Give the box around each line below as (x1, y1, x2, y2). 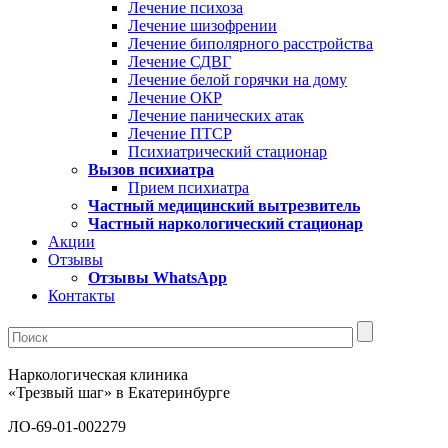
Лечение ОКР (128, 89, 222, 106)
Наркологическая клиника (8, 366, 188, 383)
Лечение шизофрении (128, 17, 277, 34)
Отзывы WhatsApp (88, 269, 227, 286)
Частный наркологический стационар (88, 215, 363, 232)
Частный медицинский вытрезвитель (88, 197, 360, 214)
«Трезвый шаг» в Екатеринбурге (8, 384, 230, 401)
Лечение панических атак (128, 107, 304, 124)
